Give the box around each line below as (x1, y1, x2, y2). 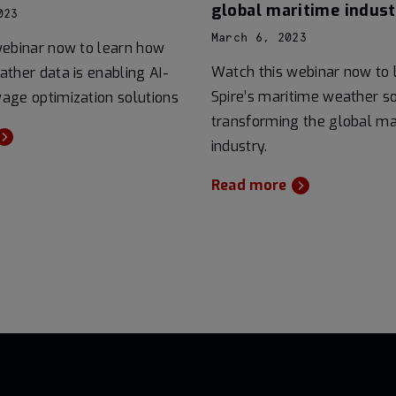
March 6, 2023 (210, 32, 307, 44)
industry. (210, 136, 268, 156)
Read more (210, 175, 287, 194)
